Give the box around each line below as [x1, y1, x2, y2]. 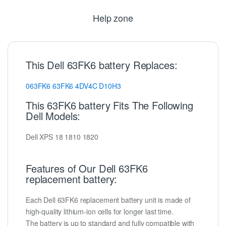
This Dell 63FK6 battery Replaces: [26, 57, 178, 72]
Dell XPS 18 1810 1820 [26, 131, 99, 142]
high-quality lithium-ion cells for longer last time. [26, 206, 174, 217]
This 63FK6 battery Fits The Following [26, 97, 193, 112]
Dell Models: [26, 108, 81, 123]
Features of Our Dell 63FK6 [26, 160, 148, 176]
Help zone [93, 11, 133, 24]
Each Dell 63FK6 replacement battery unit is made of [26, 195, 191, 205]
